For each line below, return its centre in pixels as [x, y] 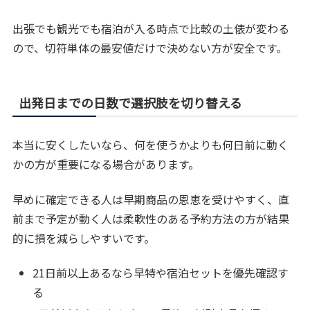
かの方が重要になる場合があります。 [106, 164]
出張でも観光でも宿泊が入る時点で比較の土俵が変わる [151, 29]
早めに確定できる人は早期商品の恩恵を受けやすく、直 [151, 199]
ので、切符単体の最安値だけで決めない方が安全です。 [150, 48]
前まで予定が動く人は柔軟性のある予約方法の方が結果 [151, 218]
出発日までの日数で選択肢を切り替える [131, 103]
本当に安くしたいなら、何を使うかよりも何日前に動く [151, 145]
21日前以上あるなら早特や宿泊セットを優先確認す [161, 273]
